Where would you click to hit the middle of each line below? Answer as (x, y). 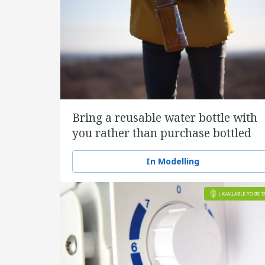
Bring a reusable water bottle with (165, 118)
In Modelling (173, 161)
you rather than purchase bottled (162, 133)
